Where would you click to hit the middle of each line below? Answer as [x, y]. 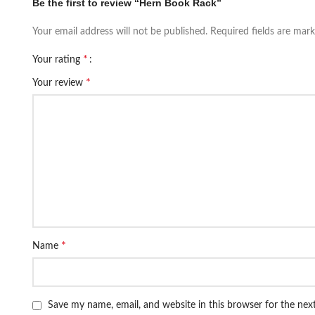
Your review [59, 83]
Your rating [58, 60]
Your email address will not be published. [120, 32]
